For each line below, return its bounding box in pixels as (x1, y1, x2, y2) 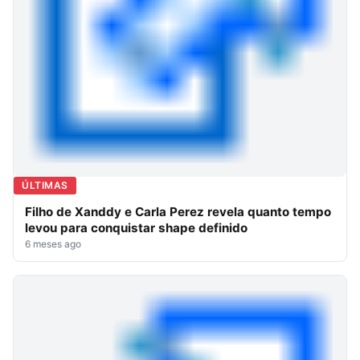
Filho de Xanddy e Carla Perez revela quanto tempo (25, 203, 331, 219)
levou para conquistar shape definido (25, 219, 247, 235)
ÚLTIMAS (22, 178, 68, 191)
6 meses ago (25, 237, 81, 250)
